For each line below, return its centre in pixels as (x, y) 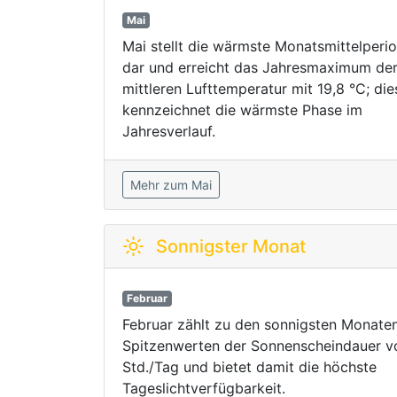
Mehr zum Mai (171, 185)
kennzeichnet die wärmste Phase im (242, 110)
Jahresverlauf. (169, 132)
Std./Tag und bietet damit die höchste (249, 367)
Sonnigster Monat (231, 247)
